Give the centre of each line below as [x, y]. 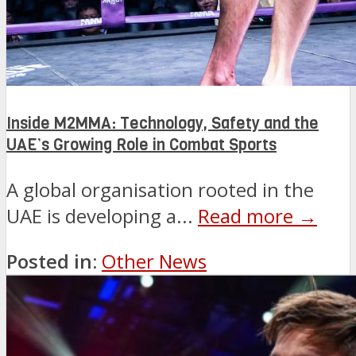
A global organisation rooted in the [160, 190]
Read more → [257, 216]
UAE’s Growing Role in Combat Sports [141, 145]
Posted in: [52, 261]
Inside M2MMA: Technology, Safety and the [163, 123]
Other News [154, 261]
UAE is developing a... [102, 216]
